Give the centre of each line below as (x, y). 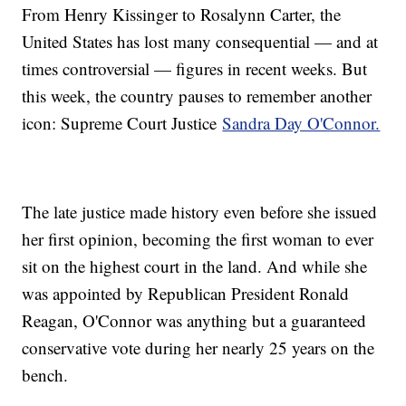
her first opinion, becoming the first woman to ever (198, 238)
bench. (45, 374)
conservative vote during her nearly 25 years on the (198, 347)
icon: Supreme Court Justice (122, 122)
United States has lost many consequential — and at (200, 41)
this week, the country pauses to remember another (197, 95)
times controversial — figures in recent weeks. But (195, 68)
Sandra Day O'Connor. (301, 122)
